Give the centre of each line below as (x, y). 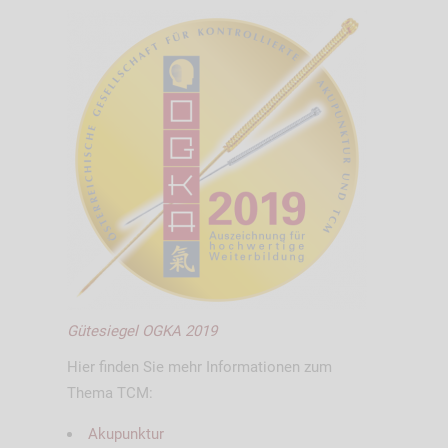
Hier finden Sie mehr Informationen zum (199, 366)
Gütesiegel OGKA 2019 (141, 330)
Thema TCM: (109, 392)
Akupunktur (125, 433)
